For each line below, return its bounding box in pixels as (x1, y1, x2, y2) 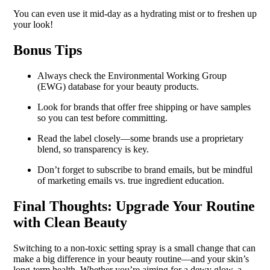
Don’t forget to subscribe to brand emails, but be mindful (37, 165, 253, 175)
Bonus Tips (13, 42, 82, 58)
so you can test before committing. (37, 113, 168, 123)
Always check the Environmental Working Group (37, 71, 227, 81)
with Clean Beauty (13, 214, 127, 230)
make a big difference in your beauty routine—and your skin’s (13, 253, 249, 264)
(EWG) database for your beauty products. (37, 81, 199, 92)
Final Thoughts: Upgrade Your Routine (13, 198, 255, 214)
